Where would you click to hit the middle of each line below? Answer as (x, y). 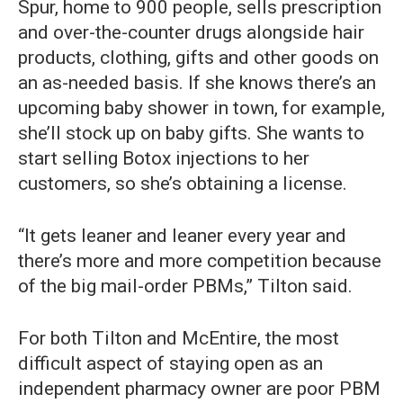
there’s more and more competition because (200, 261)
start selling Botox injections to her (164, 159)
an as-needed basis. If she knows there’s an (197, 83)
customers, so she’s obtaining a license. (183, 184)
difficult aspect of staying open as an (170, 364)
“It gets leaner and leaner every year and (182, 236)
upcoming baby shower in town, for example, (201, 108)
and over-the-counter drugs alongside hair (191, 33)
